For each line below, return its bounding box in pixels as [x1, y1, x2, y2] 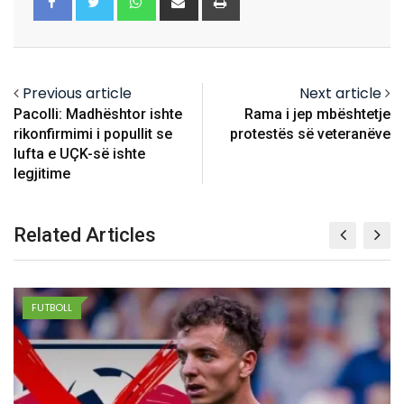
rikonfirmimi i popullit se [14, 124, 172, 142]
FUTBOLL [61, 299, 103, 315]
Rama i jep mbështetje [244, 105, 390, 123]
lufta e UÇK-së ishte [14, 144, 145, 162]
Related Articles [14, 223, 156, 246]
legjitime [14, 164, 70, 182]
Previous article [23, 82, 132, 104]
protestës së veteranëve [230, 124, 390, 142]
